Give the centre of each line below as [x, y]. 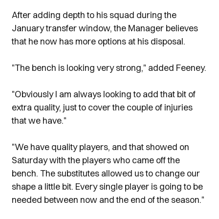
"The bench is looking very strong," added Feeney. [109, 68]
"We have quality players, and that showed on [100, 147]
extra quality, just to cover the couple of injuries [102, 107]
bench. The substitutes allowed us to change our [106, 173]
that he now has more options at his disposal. [99, 41]
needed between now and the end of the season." [108, 200]
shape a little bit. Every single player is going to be [107, 186]
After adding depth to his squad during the [94, 15]
